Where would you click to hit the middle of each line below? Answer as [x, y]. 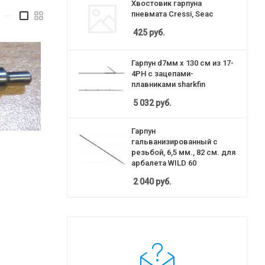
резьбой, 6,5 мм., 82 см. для [183, 152]
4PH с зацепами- [162, 74]
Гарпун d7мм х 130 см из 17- [182, 63]
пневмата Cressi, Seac [172, 14]
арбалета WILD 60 [164, 163]
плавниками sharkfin [168, 84]
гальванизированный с [174, 142]
